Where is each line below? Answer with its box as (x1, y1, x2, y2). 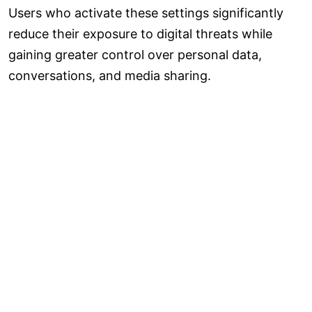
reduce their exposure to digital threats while (8, 26, 272, 41)
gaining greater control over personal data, (8, 47, 262, 62)
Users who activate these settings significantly (8, 5, 283, 20)
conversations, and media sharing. (8, 68, 211, 83)
